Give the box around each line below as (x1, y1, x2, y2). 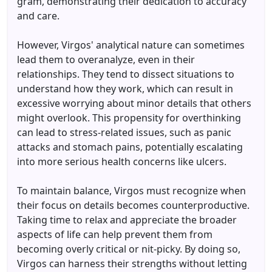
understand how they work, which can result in (17, 82, 233, 95)
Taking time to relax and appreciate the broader (17, 213, 237, 226)
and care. (17, 9, 59, 22)
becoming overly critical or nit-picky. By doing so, (17, 242, 240, 256)
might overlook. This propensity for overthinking (17, 111, 241, 124)
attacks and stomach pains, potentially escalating (17, 140, 243, 154)
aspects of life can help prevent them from (17, 228, 212, 241)
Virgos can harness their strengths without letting (17, 257, 247, 270)
